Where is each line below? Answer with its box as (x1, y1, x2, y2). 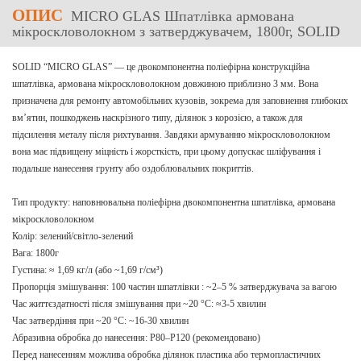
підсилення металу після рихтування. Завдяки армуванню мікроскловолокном (12, 129, 330, 140)
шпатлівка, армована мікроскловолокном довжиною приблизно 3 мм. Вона (12, 78, 318, 89)
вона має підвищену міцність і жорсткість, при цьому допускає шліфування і (12, 146, 321, 157)
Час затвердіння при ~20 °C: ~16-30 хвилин (12, 315, 189, 326)
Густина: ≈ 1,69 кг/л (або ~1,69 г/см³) (12, 264, 163, 276)
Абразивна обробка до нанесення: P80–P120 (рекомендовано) (12, 332, 260, 343)
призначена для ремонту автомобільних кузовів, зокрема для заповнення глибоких (12, 95, 348, 106)
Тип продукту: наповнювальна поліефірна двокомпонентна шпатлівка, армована (12, 197, 335, 208)
